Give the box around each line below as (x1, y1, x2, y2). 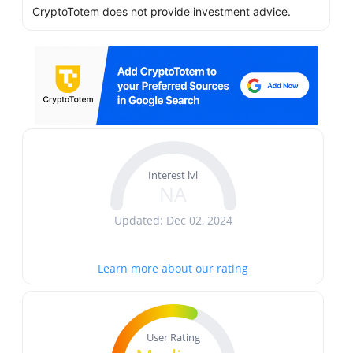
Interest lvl (148, 168, 199, 183)
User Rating (146, 330, 200, 345)
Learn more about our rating (98, 261, 249, 277)
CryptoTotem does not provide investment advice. (32, 5, 292, 19)
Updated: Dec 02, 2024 (113, 213, 232, 229)
